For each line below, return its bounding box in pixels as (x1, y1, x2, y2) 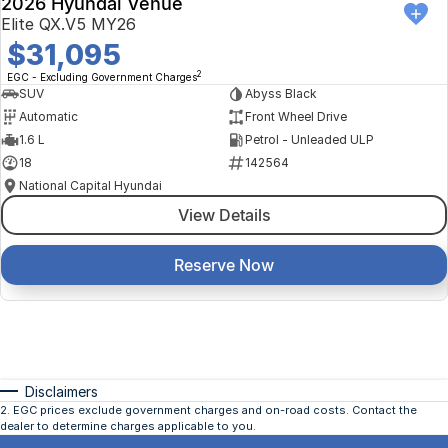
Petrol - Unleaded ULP (244, 132, 374, 148)
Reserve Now (174, 254, 274, 275)
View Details (177, 204, 271, 225)
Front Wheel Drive (244, 109, 347, 125)
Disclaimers (25, 383, 98, 401)
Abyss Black (244, 86, 317, 102)
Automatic (19, 109, 78, 125)
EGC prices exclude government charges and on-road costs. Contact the (13, 403, 417, 418)
